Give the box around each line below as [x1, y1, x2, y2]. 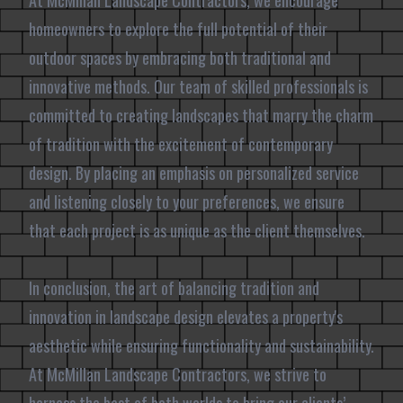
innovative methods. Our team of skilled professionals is [29, 75, 368, 98]
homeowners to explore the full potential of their [29, 17, 327, 40]
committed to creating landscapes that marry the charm [29, 103, 373, 127]
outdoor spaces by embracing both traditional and [29, 46, 331, 69]
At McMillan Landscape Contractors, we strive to [29, 363, 327, 386]
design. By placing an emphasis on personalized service [29, 161, 359, 184]
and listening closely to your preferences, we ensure [29, 190, 345, 213]
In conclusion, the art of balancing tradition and [29, 276, 319, 300]
